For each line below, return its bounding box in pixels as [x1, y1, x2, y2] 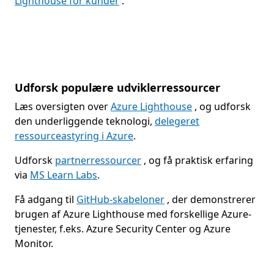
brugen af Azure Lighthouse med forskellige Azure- [15, 207, 251, 221]
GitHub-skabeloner [76, 192, 165, 206]
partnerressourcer [55, 153, 141, 167]
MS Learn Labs [30, 168, 97, 182]
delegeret [155, 114, 199, 128]
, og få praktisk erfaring [141, 153, 253, 167]
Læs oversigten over [15, 99, 111, 113]
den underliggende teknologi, [15, 114, 155, 128]
